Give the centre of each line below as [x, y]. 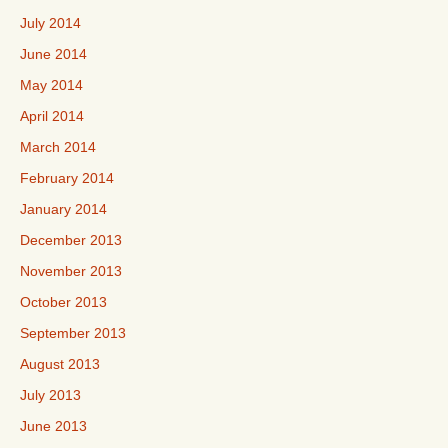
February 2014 [67, 178]
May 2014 [51, 85]
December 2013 [71, 240]
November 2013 [71, 271]
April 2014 [52, 116]
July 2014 [50, 23]
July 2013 [50, 395]
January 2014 [63, 209]
